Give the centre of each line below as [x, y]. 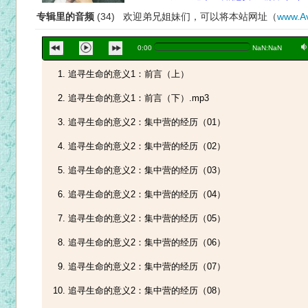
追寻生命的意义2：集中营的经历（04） [147, 194]
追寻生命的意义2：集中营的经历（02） [147, 146]
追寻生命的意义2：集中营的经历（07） [147, 266]
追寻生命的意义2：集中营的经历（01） [147, 122]
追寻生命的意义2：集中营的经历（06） [147, 242]
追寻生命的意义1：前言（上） [129, 74]
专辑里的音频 [65, 16]
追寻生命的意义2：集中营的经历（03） [147, 170]
